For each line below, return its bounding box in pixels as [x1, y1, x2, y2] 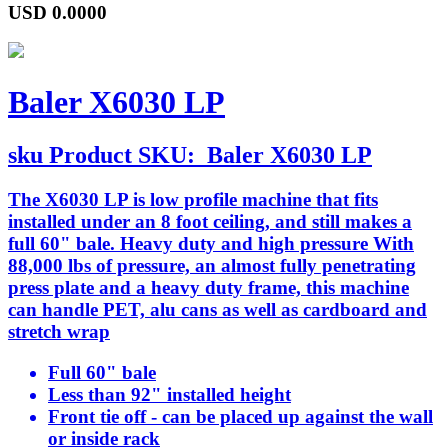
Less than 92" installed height [48, 383, 291, 405]
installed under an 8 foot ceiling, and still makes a [8, 211, 412, 233]
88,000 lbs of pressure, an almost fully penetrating [8, 255, 416, 277]
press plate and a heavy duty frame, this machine [8, 277, 409, 299]
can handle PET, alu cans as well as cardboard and [8, 299, 427, 321]
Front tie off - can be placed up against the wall [48, 405, 433, 427]
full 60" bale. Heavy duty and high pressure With [8, 233, 414, 255]
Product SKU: [43, 142, 207, 169]
